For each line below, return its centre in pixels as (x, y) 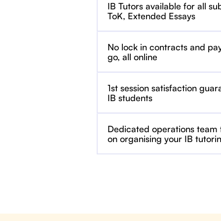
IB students (130, 98)
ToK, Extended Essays (151, 16)
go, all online (132, 57)
